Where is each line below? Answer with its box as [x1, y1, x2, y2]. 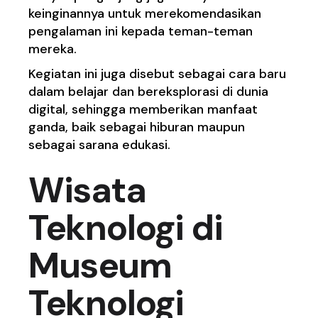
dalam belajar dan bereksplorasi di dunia [28, 83, 269, 101]
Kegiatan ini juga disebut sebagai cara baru [28, 65, 287, 83]
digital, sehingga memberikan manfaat [28, 101, 258, 119]
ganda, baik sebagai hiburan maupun [28, 119, 246, 136]
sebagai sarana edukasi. [28, 136, 171, 154]
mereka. [28, 40, 77, 58]
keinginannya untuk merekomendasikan [28, 5, 262, 23]
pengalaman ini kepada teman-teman [28, 23, 253, 40]
